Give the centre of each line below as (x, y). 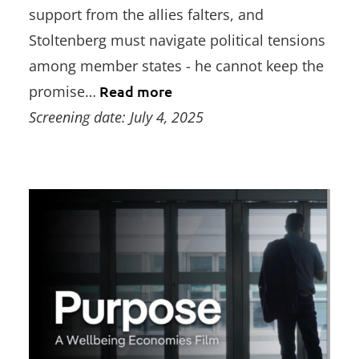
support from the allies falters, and (146, 14)
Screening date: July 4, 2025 (116, 117)
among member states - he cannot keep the (176, 65)
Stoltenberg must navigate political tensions (177, 40)
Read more (134, 91)
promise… (63, 91)
